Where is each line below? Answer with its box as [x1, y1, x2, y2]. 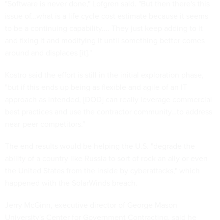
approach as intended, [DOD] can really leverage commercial [5, 94, 212, 105]
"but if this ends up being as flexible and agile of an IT [5, 82, 187, 93]
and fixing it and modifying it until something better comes [5, 35, 205, 46]
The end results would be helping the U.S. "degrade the [5, 140, 195, 152]
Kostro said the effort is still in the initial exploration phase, [5, 69, 204, 81]
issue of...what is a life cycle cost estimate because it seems [5, 10, 208, 22]
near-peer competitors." [5, 118, 85, 130]
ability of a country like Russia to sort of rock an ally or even [5, 153, 208, 164]
